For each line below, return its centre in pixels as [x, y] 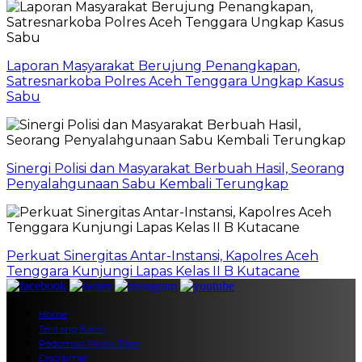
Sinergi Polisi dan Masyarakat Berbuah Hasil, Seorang [176, 168]
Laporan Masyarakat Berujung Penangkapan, [153, 65]
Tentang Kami [72, 328]
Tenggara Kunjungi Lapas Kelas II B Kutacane [153, 271]
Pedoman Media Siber [90, 343]
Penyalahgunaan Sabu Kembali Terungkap [147, 183]
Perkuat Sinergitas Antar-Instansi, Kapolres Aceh [162, 255]
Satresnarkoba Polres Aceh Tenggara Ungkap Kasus [175, 81]
